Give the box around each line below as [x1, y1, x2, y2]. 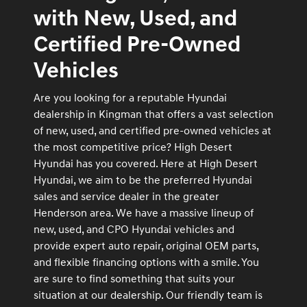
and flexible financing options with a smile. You [34, 255, 259, 269]
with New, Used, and [34, 5, 237, 32]
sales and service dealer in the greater [34, 189, 219, 204]
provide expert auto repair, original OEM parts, [34, 238, 258, 253]
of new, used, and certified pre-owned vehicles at [34, 123, 271, 138]
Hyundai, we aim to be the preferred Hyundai [34, 173, 252, 187]
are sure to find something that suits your [34, 271, 235, 286]
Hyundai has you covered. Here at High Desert [34, 156, 258, 171]
